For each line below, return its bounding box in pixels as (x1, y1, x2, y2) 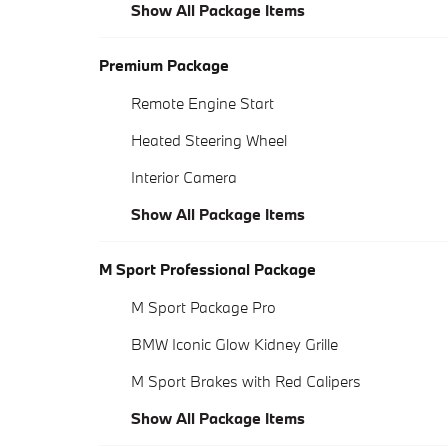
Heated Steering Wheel (131, 130, 287, 151)
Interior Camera (131, 167, 237, 188)
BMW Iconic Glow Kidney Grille (131, 334, 338, 355)
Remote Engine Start (131, 93, 274, 114)
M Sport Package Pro (131, 297, 276, 318)
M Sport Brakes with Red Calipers (131, 371, 361, 392)
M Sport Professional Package (99, 259, 316, 280)
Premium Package (99, 55, 229, 76)
